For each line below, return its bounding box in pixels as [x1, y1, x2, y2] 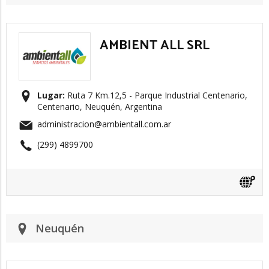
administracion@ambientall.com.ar [37, 118, 171, 130]
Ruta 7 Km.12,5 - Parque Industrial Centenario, [65, 89, 247, 101]
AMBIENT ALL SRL [100, 35, 210, 56]
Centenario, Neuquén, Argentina [37, 101, 162, 112]
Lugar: [37, 89, 65, 101]
